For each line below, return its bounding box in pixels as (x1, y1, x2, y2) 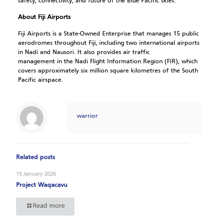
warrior (77, 113, 98, 119)
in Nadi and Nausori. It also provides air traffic (18, 49, 150, 55)
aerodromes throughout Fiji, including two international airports (18, 40, 200, 46)
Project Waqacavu (16, 182, 67, 188)
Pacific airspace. (18, 77, 63, 83)
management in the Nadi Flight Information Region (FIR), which (18, 58, 198, 65)
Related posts (16, 154, 55, 161)
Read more (33, 203, 65, 210)
